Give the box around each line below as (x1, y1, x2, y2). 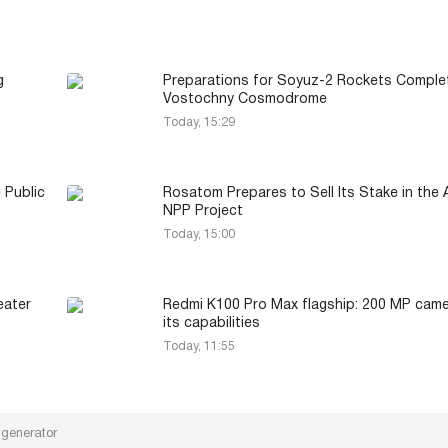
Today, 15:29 (163, 117, 235, 129)
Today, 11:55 (163, 341, 235, 353)
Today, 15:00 (163, 229, 235, 241)
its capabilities (163, 317, 260, 331)
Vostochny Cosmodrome (163, 93, 327, 107)
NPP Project (163, 205, 243, 219)
